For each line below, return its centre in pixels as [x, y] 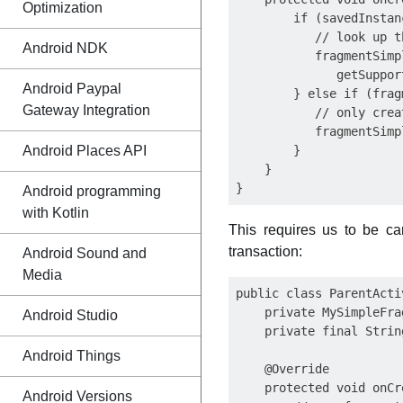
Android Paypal [72, 89]
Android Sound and [85, 253]
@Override [282, 369]
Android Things [72, 356]
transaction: [265, 251]
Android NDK [65, 48]
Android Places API [85, 151]
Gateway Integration [86, 110]
